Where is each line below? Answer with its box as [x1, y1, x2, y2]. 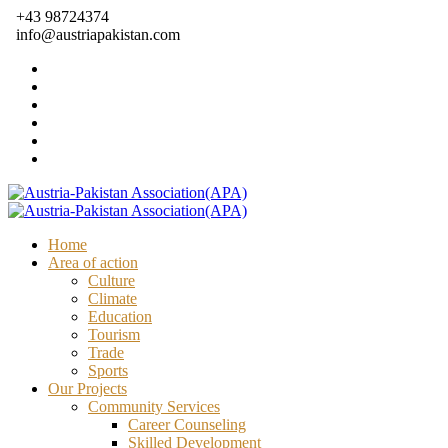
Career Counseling [128, 416, 246, 433]
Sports [88, 362, 128, 379]
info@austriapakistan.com [16, 26, 180, 43]
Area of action [48, 254, 138, 271]
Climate [88, 290, 137, 307]
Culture [88, 272, 135, 289]
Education [88, 308, 152, 325]
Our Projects [48, 380, 127, 397]
